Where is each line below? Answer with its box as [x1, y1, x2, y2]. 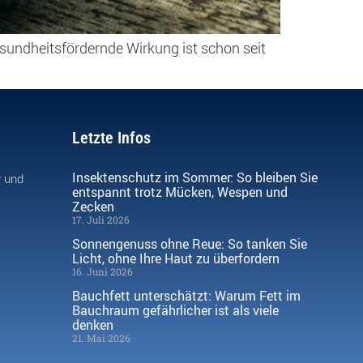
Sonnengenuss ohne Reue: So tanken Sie [72, 234, 307, 253]
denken [72, 315, 113, 334]
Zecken [72, 197, 114, 216]
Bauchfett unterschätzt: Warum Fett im [72, 286, 301, 305]
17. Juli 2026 [72, 212, 130, 226]
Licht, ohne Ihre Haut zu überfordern [72, 249, 280, 267]
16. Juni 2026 [72, 264, 133, 278]
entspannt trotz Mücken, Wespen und [72, 182, 288, 201]
